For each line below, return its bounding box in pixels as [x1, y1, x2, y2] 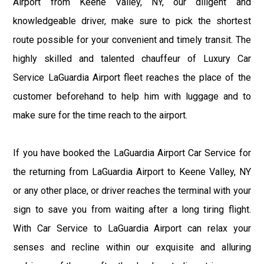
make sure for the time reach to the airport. [13, 110, 188, 121]
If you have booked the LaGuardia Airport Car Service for [13, 147, 251, 159]
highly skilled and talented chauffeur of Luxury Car [13, 53, 251, 65]
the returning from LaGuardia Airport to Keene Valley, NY [13, 166, 251, 178]
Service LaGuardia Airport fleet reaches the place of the [13, 72, 251, 84]
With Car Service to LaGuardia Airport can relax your [13, 223, 251, 235]
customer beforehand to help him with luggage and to [13, 91, 251, 103]
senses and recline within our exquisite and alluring [13, 242, 251, 253]
